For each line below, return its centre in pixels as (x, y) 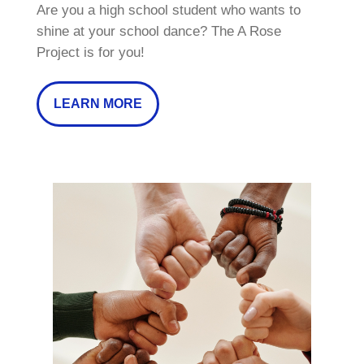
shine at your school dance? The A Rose (158, 31)
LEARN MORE (97, 104)
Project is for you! (90, 52)
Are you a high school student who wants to (168, 10)
